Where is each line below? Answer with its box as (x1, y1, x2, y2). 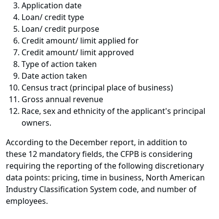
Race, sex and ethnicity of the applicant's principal (22, 106, 205, 117)
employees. (6, 196, 48, 207)
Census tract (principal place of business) (22, 82, 175, 93)
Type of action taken (22, 59, 97, 70)
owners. (22, 117, 51, 129)
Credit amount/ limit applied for (22, 35, 139, 46)
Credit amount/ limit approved (22, 47, 134, 58)
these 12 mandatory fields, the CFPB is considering (6, 149, 193, 160)
